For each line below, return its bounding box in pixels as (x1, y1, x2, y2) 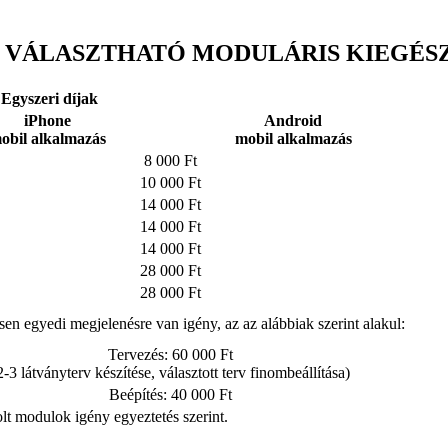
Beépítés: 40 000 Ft (108, 385, 232, 403)
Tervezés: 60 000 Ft (107, 345, 233, 363)
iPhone (23, 111, 71, 129)
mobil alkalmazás (234, 129, 352, 147)
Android (264, 111, 322, 129)
